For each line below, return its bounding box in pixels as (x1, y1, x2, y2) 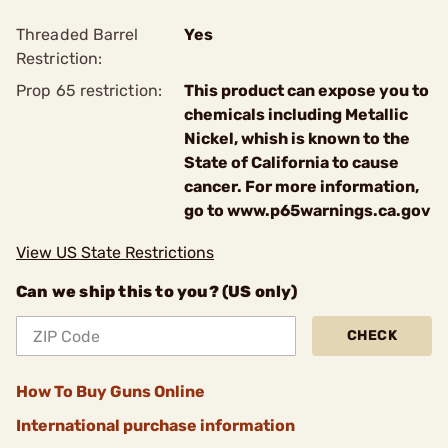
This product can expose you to (184, 81, 429, 100)
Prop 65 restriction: (16, 81, 162, 100)
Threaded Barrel (16, 25, 139, 44)
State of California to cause (184, 153, 399, 172)
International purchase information (16, 416, 295, 435)
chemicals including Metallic (184, 105, 408, 124)
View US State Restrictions (16, 243, 214, 262)
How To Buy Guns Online (16, 382, 205, 401)
